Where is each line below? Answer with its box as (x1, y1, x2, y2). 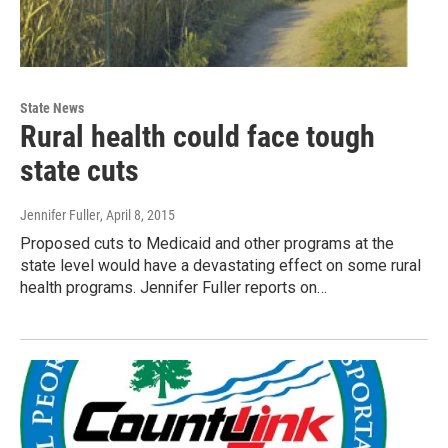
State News (20, 100, 84, 117)
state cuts (20, 153, 139, 189)
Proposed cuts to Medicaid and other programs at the (20, 234, 394, 254)
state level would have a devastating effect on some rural (20, 256, 421, 276)
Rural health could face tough (20, 119, 375, 155)
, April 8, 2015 (100, 207, 175, 224)
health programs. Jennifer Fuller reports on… (20, 278, 327, 298)
